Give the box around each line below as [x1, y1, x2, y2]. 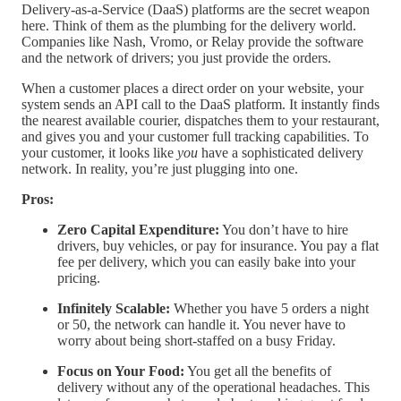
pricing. [57, 270, 100, 286]
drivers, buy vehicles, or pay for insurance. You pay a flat [57, 238, 379, 254]
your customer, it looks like [21, 145, 177, 161]
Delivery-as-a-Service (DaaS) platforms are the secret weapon [21, 2, 370, 18]
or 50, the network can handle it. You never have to [57, 317, 346, 333]
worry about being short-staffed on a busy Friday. [57, 333, 336, 349]
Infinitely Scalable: [57, 301, 170, 317]
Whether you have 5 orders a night [170, 301, 369, 317]
